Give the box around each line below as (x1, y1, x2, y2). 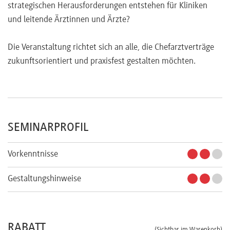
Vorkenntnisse (8, 149, 58, 159)
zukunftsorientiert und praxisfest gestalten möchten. (8, 56, 196, 66)
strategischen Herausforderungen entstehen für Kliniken (8, 1, 207, 11)
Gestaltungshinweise (8, 174, 81, 184)
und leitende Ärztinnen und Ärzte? (8, 15, 130, 25)
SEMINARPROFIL (8, 121, 88, 134)
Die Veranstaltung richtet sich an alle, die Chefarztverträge (8, 43, 214, 52)
